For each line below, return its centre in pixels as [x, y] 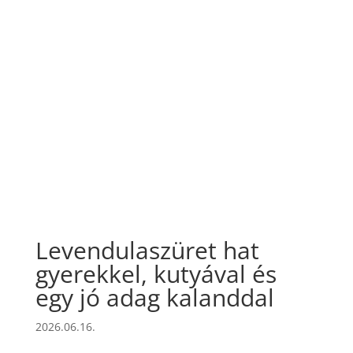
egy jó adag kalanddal [154, 297]
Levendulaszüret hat [147, 250]
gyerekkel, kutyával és [156, 274]
